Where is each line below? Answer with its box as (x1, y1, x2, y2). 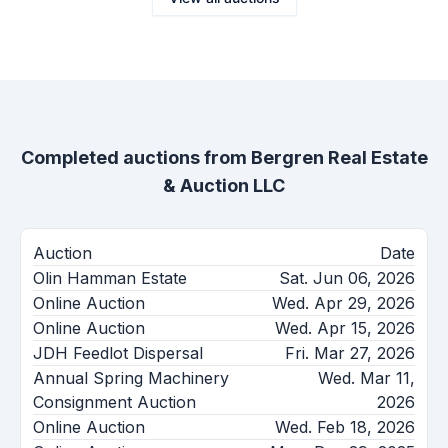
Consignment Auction (33, 391, 196, 412)
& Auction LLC (163, 174, 285, 196)
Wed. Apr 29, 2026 (272, 292, 415, 313)
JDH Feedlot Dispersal (33, 342, 203, 363)
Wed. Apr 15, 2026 (275, 317, 415, 338)
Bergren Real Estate (250, 146, 428, 168)
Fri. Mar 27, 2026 (285, 342, 415, 363)
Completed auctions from (20, 146, 251, 168)
